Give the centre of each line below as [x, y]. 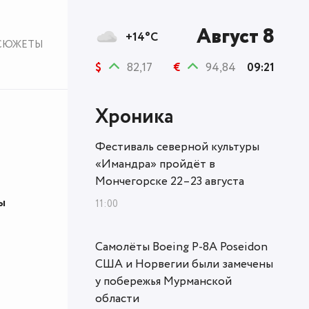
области [117, 299]
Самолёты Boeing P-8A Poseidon [181, 247]
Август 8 [236, 37]
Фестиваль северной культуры [177, 147]
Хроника [134, 117]
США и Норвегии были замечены [184, 265]
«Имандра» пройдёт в [155, 165]
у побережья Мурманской [163, 282]
